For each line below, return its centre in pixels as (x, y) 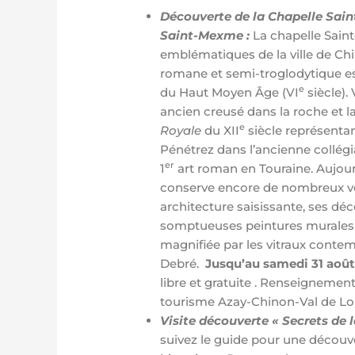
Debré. (183, 263)
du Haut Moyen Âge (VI (230, 92)
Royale (181, 130)
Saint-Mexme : (207, 35)
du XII (221, 130)
